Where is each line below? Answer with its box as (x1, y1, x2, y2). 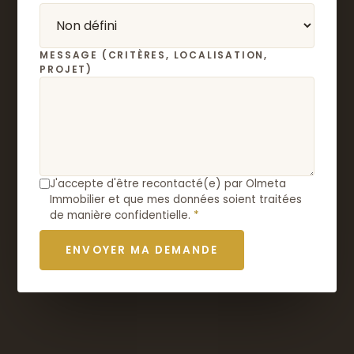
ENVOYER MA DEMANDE (66, 243, 219, 258)
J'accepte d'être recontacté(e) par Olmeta (50, 176, 287, 191)
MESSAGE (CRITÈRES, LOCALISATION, (40, 48, 268, 62)
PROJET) (40, 62, 92, 76)
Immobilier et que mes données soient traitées (50, 192, 303, 207)
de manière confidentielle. (50, 208, 194, 223)
